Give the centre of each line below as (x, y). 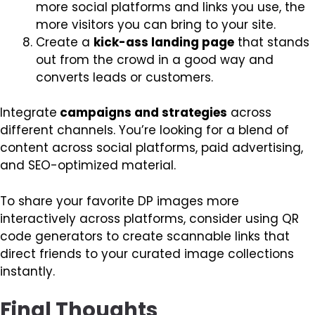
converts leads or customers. (124, 77)
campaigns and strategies (142, 112)
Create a (65, 42)
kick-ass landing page (164, 42)
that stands (272, 42)
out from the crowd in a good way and (155, 59)
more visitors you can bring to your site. (156, 24)
